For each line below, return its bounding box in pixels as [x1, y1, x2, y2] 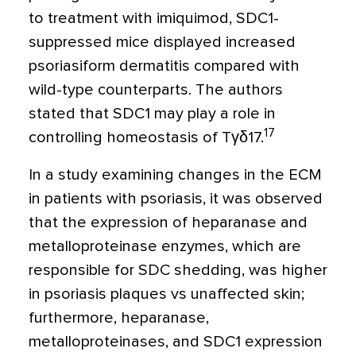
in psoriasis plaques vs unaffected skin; [29, 286, 304, 303]
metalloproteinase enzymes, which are [29, 238, 301, 255]
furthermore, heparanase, [29, 310, 209, 327]
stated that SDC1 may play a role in [29, 106, 276, 122]
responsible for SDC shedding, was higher [29, 262, 327, 279]
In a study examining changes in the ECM [29, 167, 322, 184]
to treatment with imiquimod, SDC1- [29, 10, 279, 27]
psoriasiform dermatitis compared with [29, 58, 300, 75]
